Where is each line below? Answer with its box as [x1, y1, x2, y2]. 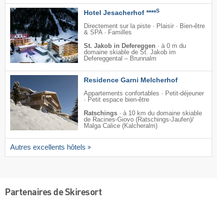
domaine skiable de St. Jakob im [84, 48, 176, 56]
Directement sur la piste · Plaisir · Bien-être [84, 22, 205, 30]
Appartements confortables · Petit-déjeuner [84, 90, 204, 97]
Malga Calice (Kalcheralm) [84, 122, 157, 129]
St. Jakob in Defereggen [84, 42, 155, 49]
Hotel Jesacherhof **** [84, 8, 156, 16]
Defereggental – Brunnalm [84, 55, 156, 62]
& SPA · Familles [84, 29, 132, 36]
